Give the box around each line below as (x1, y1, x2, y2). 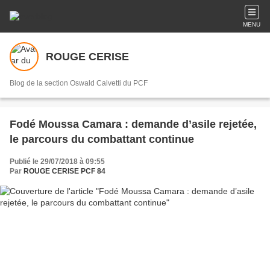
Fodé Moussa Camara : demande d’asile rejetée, (10, 118, 257, 130)
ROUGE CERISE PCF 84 (24, 167, 105, 175)
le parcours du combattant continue (10, 133, 194, 145)
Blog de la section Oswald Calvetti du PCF (10, 79, 148, 87)
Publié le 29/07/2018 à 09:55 (10, 157, 105, 166)
